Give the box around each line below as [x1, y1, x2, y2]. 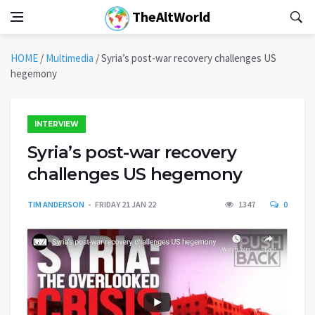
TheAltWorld [129, 8, 210, 25]
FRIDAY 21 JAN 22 [95, 199, 156, 210]
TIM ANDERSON [27, 199, 84, 210]
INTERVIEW [34, 120, 79, 129]
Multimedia [46, 51, 94, 65]
